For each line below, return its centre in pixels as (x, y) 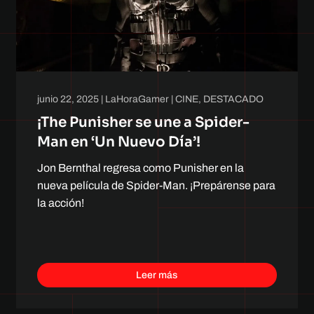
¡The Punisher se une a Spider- (144, 122)
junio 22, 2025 (68, 99)
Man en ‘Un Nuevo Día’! (119, 142)
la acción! (61, 203)
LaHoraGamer (137, 99)
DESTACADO (234, 99)
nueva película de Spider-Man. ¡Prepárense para (157, 185)
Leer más (157, 275)
